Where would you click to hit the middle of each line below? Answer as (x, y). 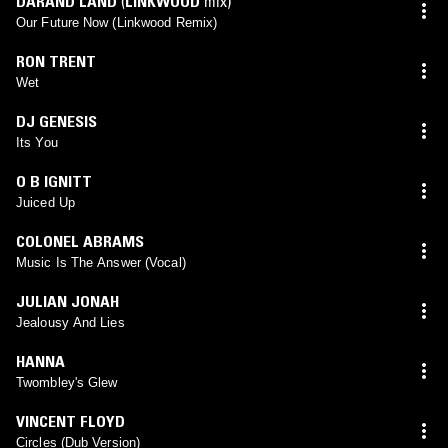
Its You (37, 142)
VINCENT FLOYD (70, 420)
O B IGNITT (54, 180)
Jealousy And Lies (70, 322)
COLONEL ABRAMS (80, 240)
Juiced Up (45, 202)
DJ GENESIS (56, 120)
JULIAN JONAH (67, 300)
